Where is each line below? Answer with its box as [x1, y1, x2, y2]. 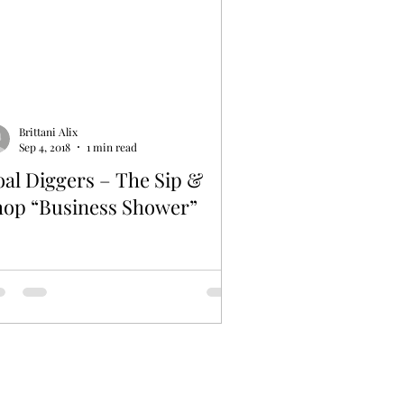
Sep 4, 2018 [19, 140, 70, 155]
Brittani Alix [19, 124, 78, 139]
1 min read [87, 140, 137, 155]
